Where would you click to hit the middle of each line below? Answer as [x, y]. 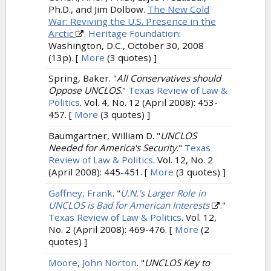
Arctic [61, 33]
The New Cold [178, 9]
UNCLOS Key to [177, 262]
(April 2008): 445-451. [95, 172]
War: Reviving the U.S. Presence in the [132, 21]
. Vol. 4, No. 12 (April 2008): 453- [149, 103]
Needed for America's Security [113, 148]
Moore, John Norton [93, 262]
